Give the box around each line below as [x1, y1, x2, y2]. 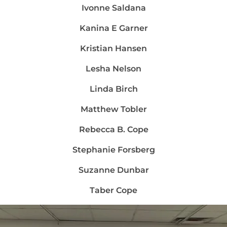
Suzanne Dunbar [78, 165, 149, 175]
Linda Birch [89, 84, 138, 94]
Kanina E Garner [79, 23, 148, 33]
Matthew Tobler [80, 104, 147, 114]
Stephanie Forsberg [72, 144, 155, 155]
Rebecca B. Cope [79, 124, 148, 134]
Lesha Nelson [86, 63, 141, 73]
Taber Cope [90, 185, 137, 195]
